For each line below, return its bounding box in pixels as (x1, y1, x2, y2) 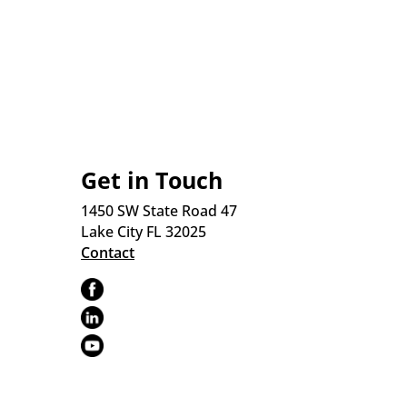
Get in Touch (81, 164, 223, 196)
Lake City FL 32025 (81, 222, 207, 243)
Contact (81, 243, 135, 263)
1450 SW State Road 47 (81, 201, 238, 222)
